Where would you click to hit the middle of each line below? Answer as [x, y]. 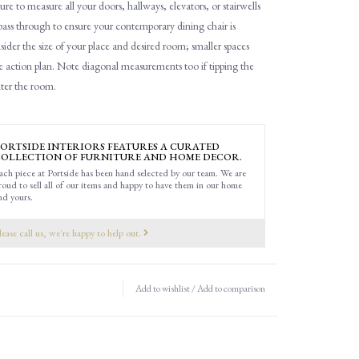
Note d [72, 65]
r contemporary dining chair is [172, 25]
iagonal [104, 65]
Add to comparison [231, 288]
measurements [152, 65]
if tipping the [226, 65]
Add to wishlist [163, 288]
